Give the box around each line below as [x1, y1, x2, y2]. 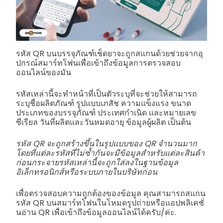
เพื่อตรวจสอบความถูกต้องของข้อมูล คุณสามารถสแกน [16, 187, 206, 199]
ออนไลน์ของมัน [16, 66, 71, 78]
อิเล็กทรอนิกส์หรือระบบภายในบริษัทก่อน [16, 166, 159, 178]
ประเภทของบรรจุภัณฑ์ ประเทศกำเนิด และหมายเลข [16, 107, 196, 118]
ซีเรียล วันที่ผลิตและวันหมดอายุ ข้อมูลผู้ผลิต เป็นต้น [16, 116, 191, 128]
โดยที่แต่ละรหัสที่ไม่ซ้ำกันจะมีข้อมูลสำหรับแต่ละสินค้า [16, 147, 205, 159]
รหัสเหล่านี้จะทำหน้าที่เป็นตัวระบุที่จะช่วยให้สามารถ [16, 88, 197, 100]
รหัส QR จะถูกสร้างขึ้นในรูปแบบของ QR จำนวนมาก [16, 137, 197, 149]
